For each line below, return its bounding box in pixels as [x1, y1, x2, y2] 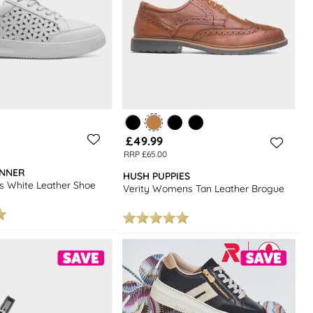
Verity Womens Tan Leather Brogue [123, 182, 285, 195]
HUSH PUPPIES [123, 170, 191, 182]
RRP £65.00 [123, 148, 167, 159]
